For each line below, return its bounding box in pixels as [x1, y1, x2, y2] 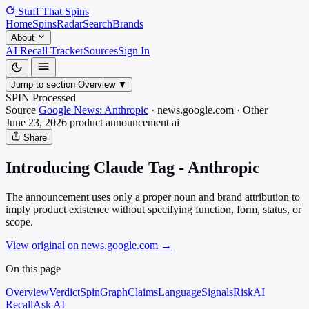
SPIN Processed [6, 92, 76, 103]
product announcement [70, 117, 169, 128]
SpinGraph [80, 286, 128, 298]
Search [83, 18, 112, 30]
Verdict [49, 286, 80, 298]
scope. [6, 215, 33, 228]
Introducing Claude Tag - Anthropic [6, 158, 260, 177]
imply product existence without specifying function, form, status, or [6, 203, 301, 215]
